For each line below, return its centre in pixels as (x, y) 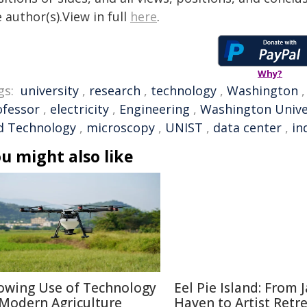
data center (247, 128)
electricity (79, 109)
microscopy (121, 128)
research (115, 91)
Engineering (155, 109)
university (50, 91)
